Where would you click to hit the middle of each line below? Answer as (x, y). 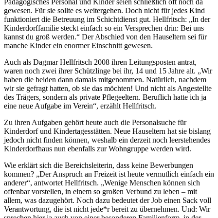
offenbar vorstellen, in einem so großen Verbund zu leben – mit (100, 192)
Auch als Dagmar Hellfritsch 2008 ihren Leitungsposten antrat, (100, 62)
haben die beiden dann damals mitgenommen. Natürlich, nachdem (105, 80)
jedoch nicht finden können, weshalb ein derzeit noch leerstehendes (107, 140)
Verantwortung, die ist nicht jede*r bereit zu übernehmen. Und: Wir (107, 209)
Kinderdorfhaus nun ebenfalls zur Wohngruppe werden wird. (98, 149)
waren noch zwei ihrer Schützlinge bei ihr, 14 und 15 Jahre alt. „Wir (108, 71)
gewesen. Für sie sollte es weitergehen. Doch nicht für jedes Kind (104, 11)
